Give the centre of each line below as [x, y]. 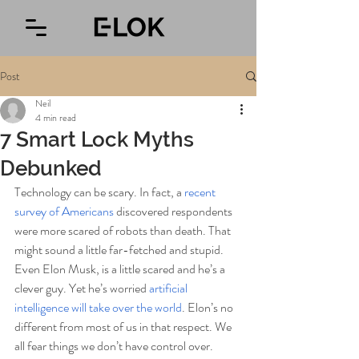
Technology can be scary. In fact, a [99, 192]
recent [201, 192]
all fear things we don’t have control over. [115, 346]
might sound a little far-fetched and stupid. [120, 250]
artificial [168, 288]
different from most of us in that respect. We [124, 327]
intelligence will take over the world [98, 307]
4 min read [56, 118]
